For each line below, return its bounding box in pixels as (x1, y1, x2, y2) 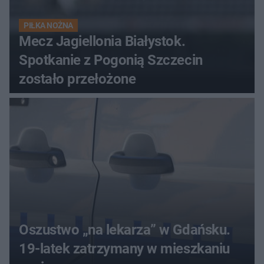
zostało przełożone (19, 70, 136, 87)
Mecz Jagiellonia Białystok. (19, 32, 186, 49)
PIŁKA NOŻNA (24, 20, 73, 30)
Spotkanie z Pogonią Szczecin (19, 51, 203, 68)
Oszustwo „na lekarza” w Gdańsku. (19, 221, 230, 238)
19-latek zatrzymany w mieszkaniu (19, 240, 230, 257)
